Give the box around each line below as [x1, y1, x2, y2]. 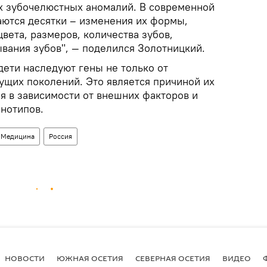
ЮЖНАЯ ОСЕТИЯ [57, 253, 123, 263]
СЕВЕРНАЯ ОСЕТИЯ [135, 253, 210, 263]
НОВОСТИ [5, 253, 45, 263]
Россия [49, 131, 72, 141]
